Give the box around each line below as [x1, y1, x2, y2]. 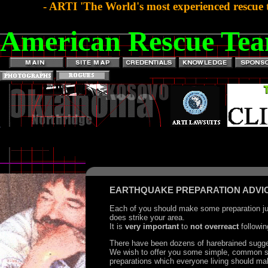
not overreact [190, 222, 239, 232]
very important [125, 222, 179, 232]
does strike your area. [109, 213, 187, 223]
